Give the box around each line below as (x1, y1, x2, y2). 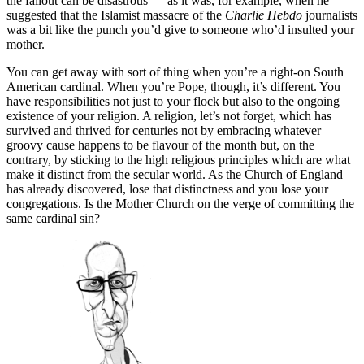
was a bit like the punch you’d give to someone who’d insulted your (6, 23, 354, 37)
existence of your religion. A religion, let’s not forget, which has (6, 109, 331, 123)
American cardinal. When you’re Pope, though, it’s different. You (6, 80, 340, 94)
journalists (305, 8, 357, 23)
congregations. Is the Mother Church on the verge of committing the (6, 197, 354, 211)
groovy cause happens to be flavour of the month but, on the (6, 138, 314, 153)
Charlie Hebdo (225, 8, 305, 23)
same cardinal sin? (6, 211, 100, 226)
